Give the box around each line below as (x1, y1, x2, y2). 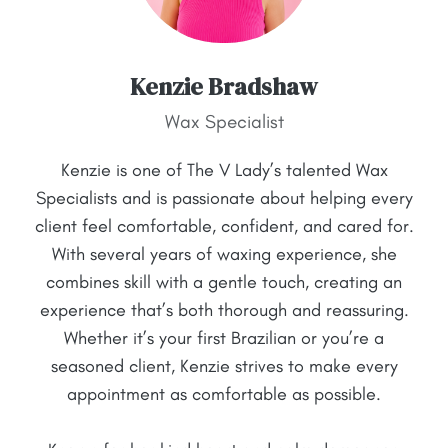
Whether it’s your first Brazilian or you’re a (64, 326, 384, 349)
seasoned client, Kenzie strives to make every (50, 354, 398, 377)
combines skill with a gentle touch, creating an (46, 270, 402, 293)
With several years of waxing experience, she (51, 242, 397, 265)
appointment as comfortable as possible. (67, 382, 381, 405)
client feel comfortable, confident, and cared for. (34, 214, 414, 237)
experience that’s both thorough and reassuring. (39, 298, 409, 321)
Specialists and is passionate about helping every (35, 186, 413, 209)
